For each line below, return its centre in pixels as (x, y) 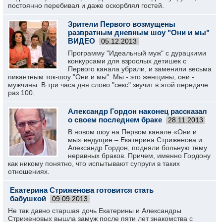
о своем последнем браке (115, 120)
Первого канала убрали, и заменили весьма (140, 69)
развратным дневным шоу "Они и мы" (139, 32)
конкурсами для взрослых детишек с (127, 61)
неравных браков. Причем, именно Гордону (139, 156)
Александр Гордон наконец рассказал (138, 111)
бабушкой (28, 198)
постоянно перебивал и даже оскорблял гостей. (86, 5)
